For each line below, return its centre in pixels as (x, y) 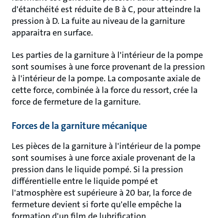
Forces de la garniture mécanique (79, 126)
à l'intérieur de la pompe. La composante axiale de (106, 78)
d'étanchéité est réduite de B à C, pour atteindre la (106, 9)
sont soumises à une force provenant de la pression (108, 67)
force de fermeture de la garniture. (76, 102)
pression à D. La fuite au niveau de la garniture (98, 21)
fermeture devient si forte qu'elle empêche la (97, 204)
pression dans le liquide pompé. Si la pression (97, 169)
